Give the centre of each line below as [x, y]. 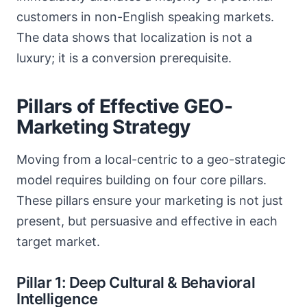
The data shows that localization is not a [134, 37]
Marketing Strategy [103, 127]
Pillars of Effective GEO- [125, 106]
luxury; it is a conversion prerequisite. [124, 58]
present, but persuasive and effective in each [147, 221]
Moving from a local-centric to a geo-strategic [151, 159]
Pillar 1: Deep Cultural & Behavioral [136, 282]
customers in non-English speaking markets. [145, 17]
